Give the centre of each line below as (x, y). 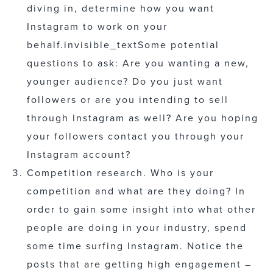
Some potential (179, 45)
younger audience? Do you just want (125, 81)
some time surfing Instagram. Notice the (135, 246)
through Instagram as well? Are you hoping (143, 118)
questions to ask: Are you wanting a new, (138, 63)
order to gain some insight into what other (141, 209)
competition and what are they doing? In (136, 191)
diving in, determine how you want (121, 8)
